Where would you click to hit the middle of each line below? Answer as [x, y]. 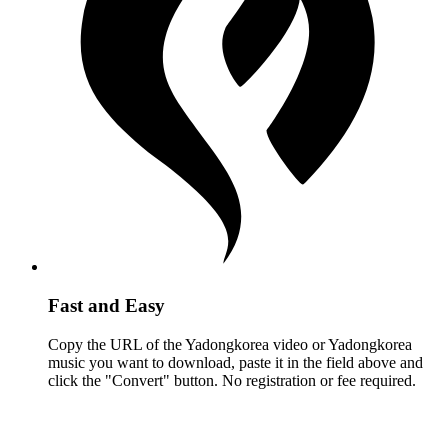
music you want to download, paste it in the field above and [235, 362]
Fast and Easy [106, 305]
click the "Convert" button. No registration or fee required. [232, 380]
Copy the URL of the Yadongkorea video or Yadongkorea [230, 344]
